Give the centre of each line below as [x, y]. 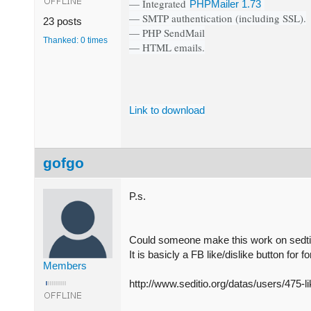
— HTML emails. [167, 47]
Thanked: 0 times [75, 40]
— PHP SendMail [167, 32]
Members [65, 265]
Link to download [167, 110]
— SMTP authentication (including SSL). [218, 18]
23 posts [62, 21]
